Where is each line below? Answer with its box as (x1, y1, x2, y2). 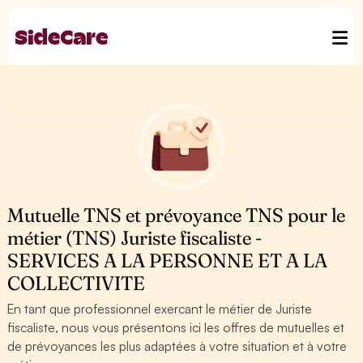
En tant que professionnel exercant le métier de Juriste (7, 301, 313, 317)
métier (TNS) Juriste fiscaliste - (7, 226, 263, 250)
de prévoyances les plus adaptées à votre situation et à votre (7, 338, 348, 354)
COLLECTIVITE (7, 271, 145, 295)
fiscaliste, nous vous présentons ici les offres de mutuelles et (7, 319, 345, 335)
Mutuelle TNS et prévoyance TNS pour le (7, 203, 346, 227)
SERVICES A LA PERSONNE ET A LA (7, 249, 328, 272)
